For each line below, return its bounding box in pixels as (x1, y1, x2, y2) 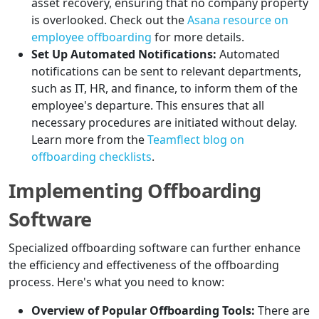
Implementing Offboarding (9, 177, 261, 204)
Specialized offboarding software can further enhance (9, 240, 300, 256)
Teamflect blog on (147, 132, 244, 148)
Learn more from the (31, 132, 147, 148)
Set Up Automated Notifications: (31, 46, 216, 63)
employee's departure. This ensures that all (31, 98, 264, 114)
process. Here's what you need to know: (9, 274, 224, 291)
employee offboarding (31, 29, 152, 46)
